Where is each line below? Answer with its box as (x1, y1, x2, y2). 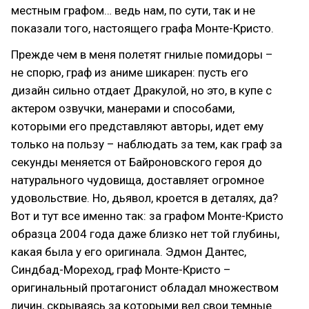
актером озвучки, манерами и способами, (11, 101, 235, 115)
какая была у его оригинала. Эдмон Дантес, (11, 244, 246, 259)
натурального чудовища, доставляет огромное (11, 172, 264, 187)
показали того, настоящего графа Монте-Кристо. (11, 21, 274, 35)
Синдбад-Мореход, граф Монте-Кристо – (11, 262, 231, 277)
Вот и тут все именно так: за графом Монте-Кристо (11, 208, 283, 223)
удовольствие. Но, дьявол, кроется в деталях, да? (11, 190, 278, 205)
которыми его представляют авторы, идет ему (11, 119, 263, 133)
